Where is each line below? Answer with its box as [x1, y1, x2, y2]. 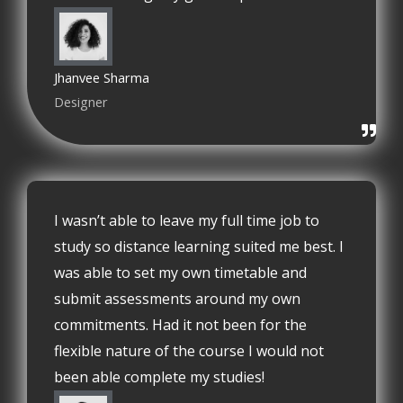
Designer [54, 93, 108, 112]
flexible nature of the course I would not [54, 341, 324, 362]
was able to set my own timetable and [54, 263, 307, 283]
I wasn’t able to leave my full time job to [54, 210, 319, 231]
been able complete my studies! [54, 367, 264, 388]
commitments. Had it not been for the [54, 315, 307, 336]
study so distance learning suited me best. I [54, 237, 344, 257]
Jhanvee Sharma [54, 68, 149, 87]
